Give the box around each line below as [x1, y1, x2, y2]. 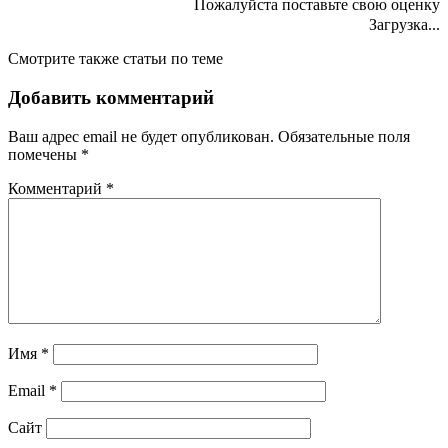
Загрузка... [365, 16, 440, 34]
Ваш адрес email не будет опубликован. [8, 127, 274, 145]
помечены [8, 145, 81, 163]
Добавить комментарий [8, 87, 214, 109]
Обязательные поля [278, 127, 410, 145]
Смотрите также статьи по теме [8, 50, 223, 68]
